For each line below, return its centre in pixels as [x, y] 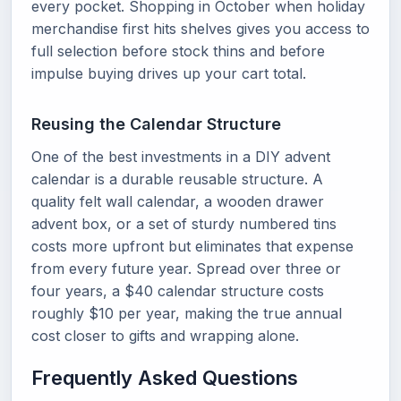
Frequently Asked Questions [165, 378]
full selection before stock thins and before [178, 51]
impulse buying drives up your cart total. [169, 73]
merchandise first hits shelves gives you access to [200, 29]
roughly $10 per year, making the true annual [187, 313]
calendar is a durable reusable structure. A [177, 179]
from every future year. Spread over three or [186, 269]
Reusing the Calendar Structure [156, 124]
